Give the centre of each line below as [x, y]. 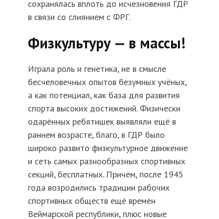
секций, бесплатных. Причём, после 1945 [105, 174]
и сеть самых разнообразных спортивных [106, 161]
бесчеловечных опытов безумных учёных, [107, 82]
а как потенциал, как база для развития [104, 95]
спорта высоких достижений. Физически [104, 108]
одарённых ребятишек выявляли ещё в [102, 121]
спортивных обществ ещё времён [91, 200]
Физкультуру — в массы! [106, 43]
